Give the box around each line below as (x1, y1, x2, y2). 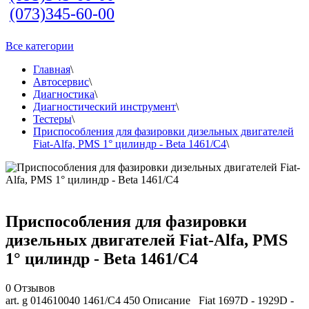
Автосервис (33, 76, 89, 88)
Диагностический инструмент (33, 101, 176, 112)
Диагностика (33, 88, 94, 100)
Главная (33, 63, 70, 75)
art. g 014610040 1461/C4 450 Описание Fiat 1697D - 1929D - (6, 294, 294, 306)
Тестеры (33, 113, 72, 125)
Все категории (6, 40, 74, 52)
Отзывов (14, 281, 55, 294)
